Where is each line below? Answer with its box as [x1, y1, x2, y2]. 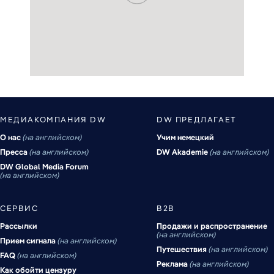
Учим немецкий [156, 132, 214, 143]
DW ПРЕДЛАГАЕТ [156, 114, 237, 125]
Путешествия [156, 244, 207, 255]
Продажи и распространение [156, 221, 267, 232]
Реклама [156, 259, 188, 270]
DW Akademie [156, 147, 208, 158]
